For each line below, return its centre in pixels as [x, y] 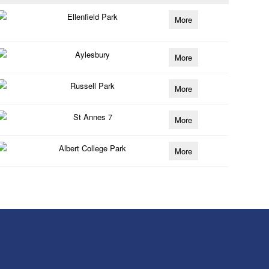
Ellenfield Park [93, 17]
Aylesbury [93, 54]
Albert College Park [93, 148]
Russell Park [93, 86]
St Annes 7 [92, 117]
